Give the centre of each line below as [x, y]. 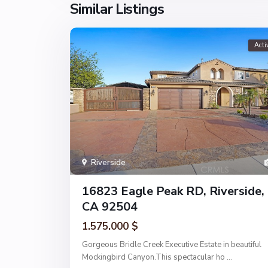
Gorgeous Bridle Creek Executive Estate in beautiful [172, 244]
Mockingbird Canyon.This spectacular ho [154, 257]
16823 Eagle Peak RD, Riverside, [173, 191]
